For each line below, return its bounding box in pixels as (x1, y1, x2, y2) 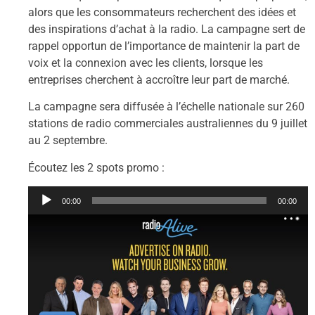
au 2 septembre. (28, 134, 108, 148)
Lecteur (27, 187, 64, 200)
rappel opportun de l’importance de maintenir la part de (28, 39, 300, 53)
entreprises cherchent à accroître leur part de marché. (28, 72, 290, 86)
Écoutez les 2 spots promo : (28, 160, 165, 174)
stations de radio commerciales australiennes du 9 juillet (28, 117, 307, 131)
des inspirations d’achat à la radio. (28, 22, 201, 36)
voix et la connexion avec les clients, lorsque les (28, 56, 263, 70)
